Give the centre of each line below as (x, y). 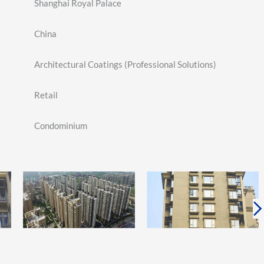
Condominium (60, 125)
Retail (46, 95)
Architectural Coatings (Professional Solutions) (125, 64)
